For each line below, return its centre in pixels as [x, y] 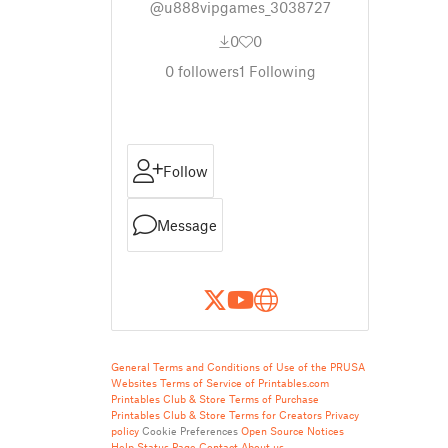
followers [206, 71]
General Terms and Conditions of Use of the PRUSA [238, 366]
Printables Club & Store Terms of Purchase [215, 398]
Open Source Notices [292, 430]
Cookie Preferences [190, 430]
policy [125, 430]
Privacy [342, 414]
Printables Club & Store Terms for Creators [216, 414]
